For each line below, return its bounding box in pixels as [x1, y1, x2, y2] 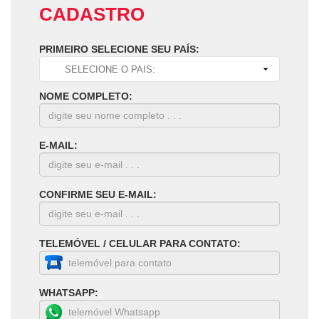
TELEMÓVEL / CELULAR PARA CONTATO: [39, 238, 241, 250]
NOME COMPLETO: [39, 90, 132, 103]
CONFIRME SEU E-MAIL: [39, 189, 157, 201]
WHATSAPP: [39, 287, 98, 299]
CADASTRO [39, 4, 145, 26]
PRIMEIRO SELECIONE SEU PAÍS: [39, 43, 199, 56]
